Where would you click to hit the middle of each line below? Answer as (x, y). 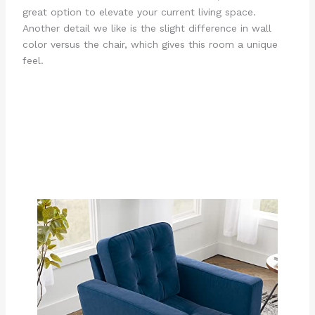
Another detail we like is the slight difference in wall (147, 28)
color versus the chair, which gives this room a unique (150, 44)
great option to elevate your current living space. (139, 12)
